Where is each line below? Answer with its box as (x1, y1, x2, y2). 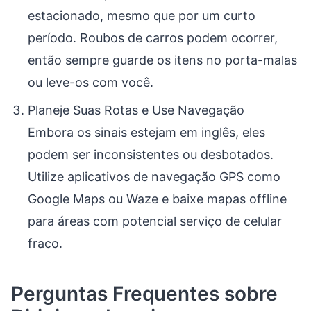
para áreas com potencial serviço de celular (28, 214, 282, 228)
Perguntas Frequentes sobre (11, 282, 278, 305)
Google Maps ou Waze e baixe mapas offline (28, 192, 287, 206)
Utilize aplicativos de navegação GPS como (28, 169, 280, 184)
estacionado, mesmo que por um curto (28, 8, 255, 23)
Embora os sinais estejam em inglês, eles (28, 125, 265, 140)
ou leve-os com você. (28, 75, 153, 90)
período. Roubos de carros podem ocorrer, (28, 31, 278, 45)
